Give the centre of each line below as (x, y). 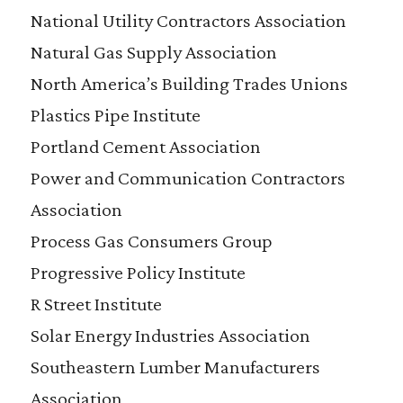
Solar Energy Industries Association (170, 336)
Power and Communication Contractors (188, 178)
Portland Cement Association (145, 147)
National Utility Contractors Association (188, 21)
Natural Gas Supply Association (153, 52)
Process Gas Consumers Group (151, 241)
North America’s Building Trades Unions (189, 84)
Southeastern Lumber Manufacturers (175, 367)
